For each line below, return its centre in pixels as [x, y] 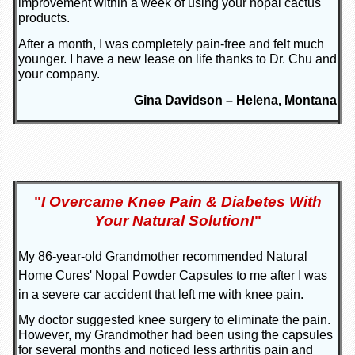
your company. [59, 74]
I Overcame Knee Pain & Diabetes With [181, 202]
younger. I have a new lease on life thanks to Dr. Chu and [177, 59]
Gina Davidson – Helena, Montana [235, 101]
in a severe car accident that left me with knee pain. [161, 295]
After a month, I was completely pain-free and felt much [171, 44]
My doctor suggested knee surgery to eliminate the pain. [174, 320]
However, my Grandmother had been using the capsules [176, 335]
